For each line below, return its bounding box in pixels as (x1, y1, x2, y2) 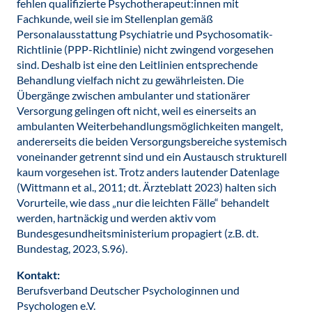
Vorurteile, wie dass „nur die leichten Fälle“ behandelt (17, 196, 270, 209)
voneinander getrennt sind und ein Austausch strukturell (17, 150, 287, 163)
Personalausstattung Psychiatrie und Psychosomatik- (17, 27, 273, 40)
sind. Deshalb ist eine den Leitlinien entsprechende (17, 58, 258, 71)
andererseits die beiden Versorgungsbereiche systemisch (17, 134, 287, 148)
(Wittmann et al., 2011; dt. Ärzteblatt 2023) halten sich (17, 180, 276, 194)
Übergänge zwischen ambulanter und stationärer (17, 88, 250, 102)
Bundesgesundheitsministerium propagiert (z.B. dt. (17, 226, 258, 240)
